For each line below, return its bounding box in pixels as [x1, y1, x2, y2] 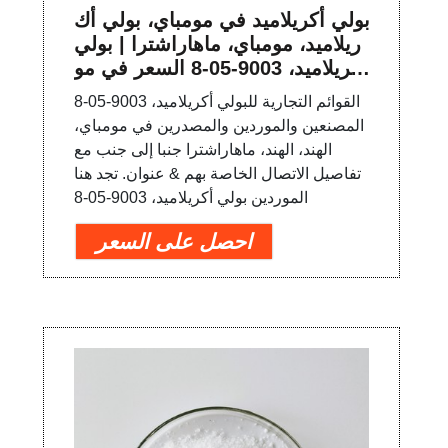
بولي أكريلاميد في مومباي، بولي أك [74, 9, 371, 32]
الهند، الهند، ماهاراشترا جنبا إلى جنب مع [74, 141, 333, 159]
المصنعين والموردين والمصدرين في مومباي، [74, 117, 365, 135]
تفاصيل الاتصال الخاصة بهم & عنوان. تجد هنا [74, 165, 362, 183]
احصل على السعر [96, 230, 253, 254]
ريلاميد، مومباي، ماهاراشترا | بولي [74, 33, 362, 56]
